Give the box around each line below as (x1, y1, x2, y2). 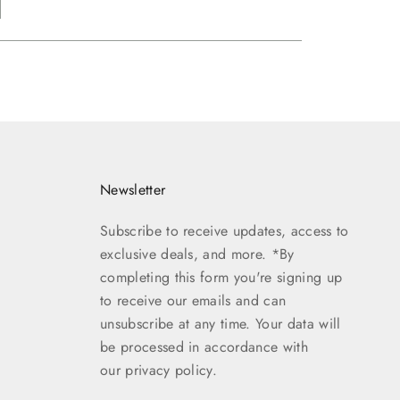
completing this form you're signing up (99, 266, 343, 287)
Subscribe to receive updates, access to (99, 220, 349, 241)
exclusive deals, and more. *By (99, 243, 295, 264)
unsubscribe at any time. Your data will (99, 312, 341, 334)
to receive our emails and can (99, 289, 287, 311)
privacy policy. (125, 359, 218, 380)
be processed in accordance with (99, 336, 308, 357)
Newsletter (99, 179, 166, 200)
